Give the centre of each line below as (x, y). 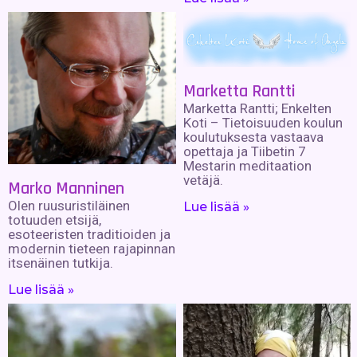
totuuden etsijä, (55, 220)
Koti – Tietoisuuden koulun (263, 122)
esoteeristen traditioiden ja (89, 234)
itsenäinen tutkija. (61, 263)
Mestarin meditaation (247, 165)
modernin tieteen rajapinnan (92, 248)
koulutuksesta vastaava (253, 137)
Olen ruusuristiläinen (69, 205)
